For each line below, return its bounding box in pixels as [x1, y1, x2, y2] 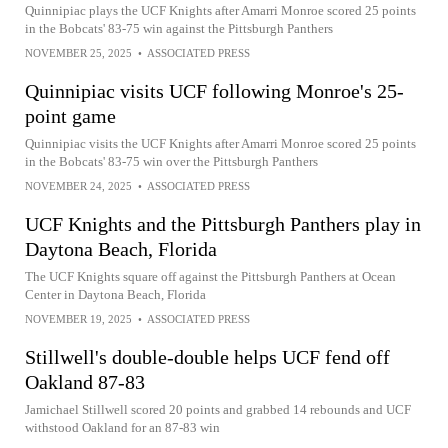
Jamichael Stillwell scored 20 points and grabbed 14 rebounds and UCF [25, 402, 411, 417]
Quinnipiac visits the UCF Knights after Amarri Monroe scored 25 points [25, 136, 416, 151]
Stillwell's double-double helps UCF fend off [25, 346, 390, 368]
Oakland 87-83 [25, 371, 145, 393]
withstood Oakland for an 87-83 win [25, 420, 220, 435]
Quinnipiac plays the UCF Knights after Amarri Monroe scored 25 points [25, 3, 416, 18]
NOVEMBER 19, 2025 [25, 313, 132, 325]
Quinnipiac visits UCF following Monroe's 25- [25, 80, 404, 102]
